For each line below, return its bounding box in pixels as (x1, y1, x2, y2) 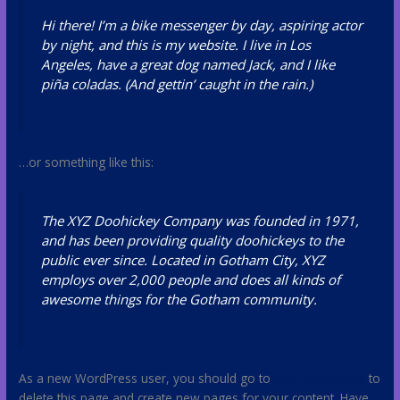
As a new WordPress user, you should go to (19, 369, 275, 387)
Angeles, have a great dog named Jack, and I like (41, 54, 336, 73)
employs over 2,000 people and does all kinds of (41, 271, 341, 288)
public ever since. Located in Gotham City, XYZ (41, 251, 326, 269)
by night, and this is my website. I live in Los (41, 35, 312, 54)
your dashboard (274, 369, 366, 387)
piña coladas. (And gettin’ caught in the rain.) (41, 74, 313, 93)
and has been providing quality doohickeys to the (41, 231, 345, 249)
